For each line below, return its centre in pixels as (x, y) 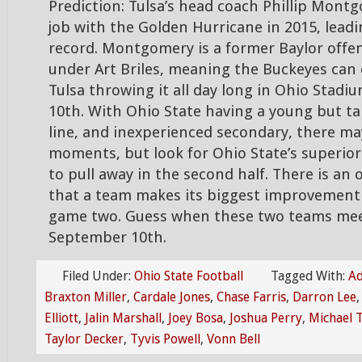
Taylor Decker (84, 339)
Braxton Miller (86, 297)
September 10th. (107, 238)
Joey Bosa (196, 318)
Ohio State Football (189, 276)
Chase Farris (251, 297)
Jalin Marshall (123, 318)
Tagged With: (309, 276)
